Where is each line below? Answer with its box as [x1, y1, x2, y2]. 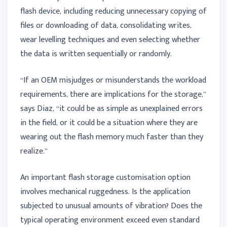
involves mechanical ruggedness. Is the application [20, 185, 191, 199]
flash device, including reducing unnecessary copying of [20, 5, 207, 19]
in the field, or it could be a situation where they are [20, 116, 198, 130]
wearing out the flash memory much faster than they [20, 130, 203, 144]
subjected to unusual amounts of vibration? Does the [20, 199, 202, 213]
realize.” [20, 144, 48, 159]
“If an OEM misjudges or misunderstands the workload [20, 73, 206, 88]
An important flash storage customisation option [20, 171, 191, 185]
